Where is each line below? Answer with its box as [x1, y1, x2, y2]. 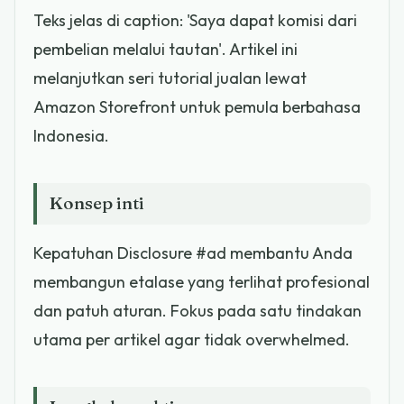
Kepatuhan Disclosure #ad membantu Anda [33, 242, 353, 263]
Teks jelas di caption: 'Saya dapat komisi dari [33, 9, 357, 31]
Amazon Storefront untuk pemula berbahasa [33, 96, 361, 117]
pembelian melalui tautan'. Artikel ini [33, 38, 298, 60]
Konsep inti [49, 192, 144, 215]
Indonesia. [33, 124, 109, 146]
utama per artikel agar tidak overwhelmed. [33, 328, 350, 350]
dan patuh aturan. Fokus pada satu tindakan [33, 299, 362, 321]
